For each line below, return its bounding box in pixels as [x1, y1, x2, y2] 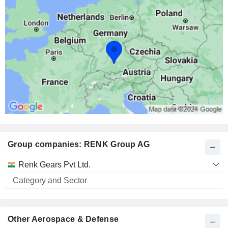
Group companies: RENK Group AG [8, 139, 150, 149]
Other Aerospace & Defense [8, 214, 119, 223]
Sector [39, 180, 63, 189]
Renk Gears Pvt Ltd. [18, 160, 91, 169]
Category [34, 159, 67, 168]
